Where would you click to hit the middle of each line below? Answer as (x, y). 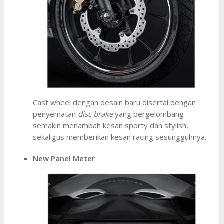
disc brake (96, 114)
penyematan (56, 114)
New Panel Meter (64, 159)
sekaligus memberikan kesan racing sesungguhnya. (120, 137)
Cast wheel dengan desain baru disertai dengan (115, 103)
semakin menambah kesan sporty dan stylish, (111, 126)
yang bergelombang (149, 114)
